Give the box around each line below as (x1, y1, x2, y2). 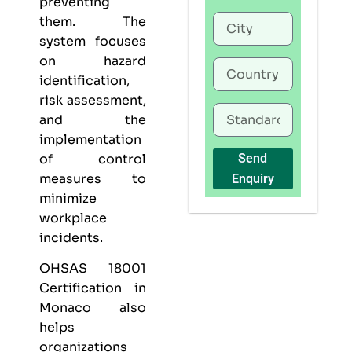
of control (39, 150, 146, 167)
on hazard (39, 52, 146, 69)
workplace (39, 209, 107, 226)
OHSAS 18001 (39, 260, 146, 277)
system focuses (39, 32, 146, 49)
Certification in (39, 280, 146, 297)
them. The (39, 13, 146, 30)
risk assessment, (39, 91, 146, 108)
